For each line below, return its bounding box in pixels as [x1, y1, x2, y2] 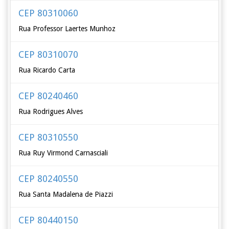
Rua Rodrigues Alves [18, 107, 83, 116]
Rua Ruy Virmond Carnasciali [18, 149, 108, 157]
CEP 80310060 [18, 8, 79, 18]
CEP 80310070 [18, 49, 79, 60]
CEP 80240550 [18, 173, 79, 184]
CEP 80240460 [18, 90, 79, 101]
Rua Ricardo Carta [18, 66, 76, 74]
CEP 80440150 [18, 215, 79, 225]
